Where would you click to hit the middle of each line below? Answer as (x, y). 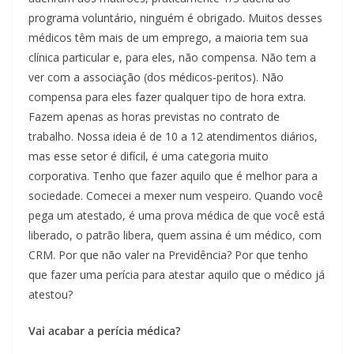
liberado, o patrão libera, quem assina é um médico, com (175, 235)
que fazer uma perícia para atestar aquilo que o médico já (177, 275)
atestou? (51, 295)
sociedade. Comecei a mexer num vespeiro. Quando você (176, 196)
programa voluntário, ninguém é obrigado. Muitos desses (175, 18)
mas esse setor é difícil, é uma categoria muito (149, 156)
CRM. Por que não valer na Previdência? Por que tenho (168, 255)
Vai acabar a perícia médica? (104, 331)
